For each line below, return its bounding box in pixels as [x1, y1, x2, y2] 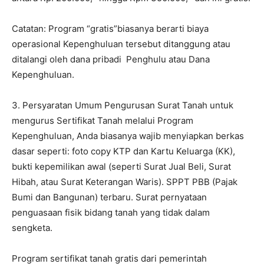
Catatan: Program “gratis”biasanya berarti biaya [12, 23, 209, 35]
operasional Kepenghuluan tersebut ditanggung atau [12, 38, 230, 50]
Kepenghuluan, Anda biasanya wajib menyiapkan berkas [12, 130, 244, 142]
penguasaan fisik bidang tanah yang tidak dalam [12, 207, 210, 219]
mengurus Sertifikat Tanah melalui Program [12, 115, 193, 127]
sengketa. [12, 222, 52, 234]
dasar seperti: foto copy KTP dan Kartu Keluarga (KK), [12, 146, 235, 157]
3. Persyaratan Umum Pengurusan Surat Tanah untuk [12, 100, 233, 111]
